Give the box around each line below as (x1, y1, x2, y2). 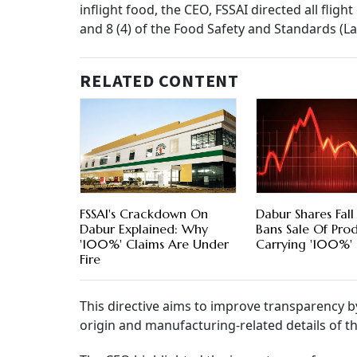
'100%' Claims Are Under (80, 236, 229, 253)
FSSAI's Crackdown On (80, 206, 208, 222)
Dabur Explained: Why (80, 221, 208, 237)
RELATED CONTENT (80, 69, 240, 95)
